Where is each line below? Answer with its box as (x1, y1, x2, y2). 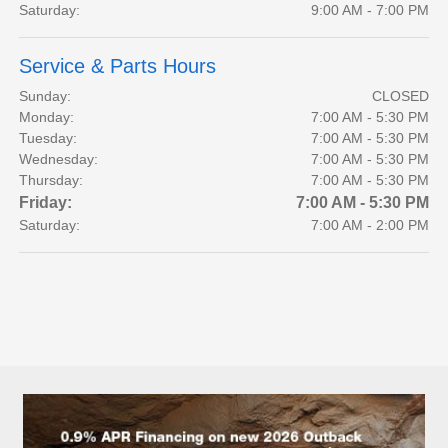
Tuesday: (19, 130, 78, 147)
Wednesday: (19, 151, 99, 168)
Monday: (19, 109, 75, 126)
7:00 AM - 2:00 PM (310, 217, 429, 234)
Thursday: (19, 172, 84, 189)
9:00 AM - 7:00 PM (310, 2, 429, 19)
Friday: (19, 194, 73, 212)
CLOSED (371, 88, 429, 105)
